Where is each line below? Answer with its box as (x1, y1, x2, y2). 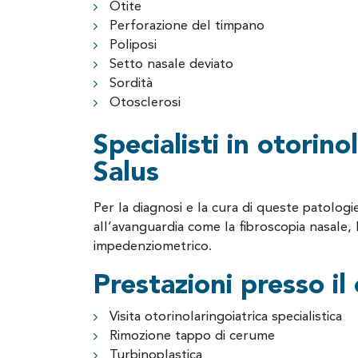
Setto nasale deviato (109, 58, 233, 71)
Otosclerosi (109, 96, 181, 109)
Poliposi (109, 38, 157, 52)
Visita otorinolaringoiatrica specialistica (109, 310, 342, 324)
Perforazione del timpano (109, 19, 265, 33)
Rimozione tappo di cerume (109, 329, 275, 343)
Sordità (109, 77, 153, 90)
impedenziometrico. (93, 240, 212, 253)
